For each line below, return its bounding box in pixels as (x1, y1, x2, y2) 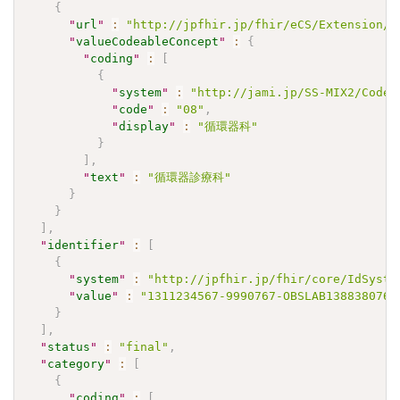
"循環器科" (197, 119, 259, 133)
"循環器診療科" (147, 170, 232, 184)
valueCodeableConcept (76, 34, 220, 48)
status (47, 339, 91, 354)
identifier (47, 237, 120, 252)
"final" (119, 339, 170, 354)
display (119, 119, 170, 133)
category (47, 356, 105, 371)
